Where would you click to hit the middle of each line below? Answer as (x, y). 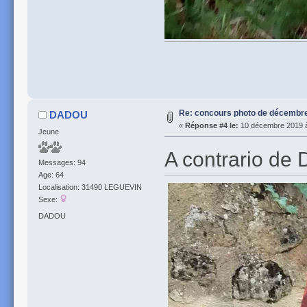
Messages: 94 (62, 163)
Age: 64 (51, 175)
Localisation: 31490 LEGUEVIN (90, 187)
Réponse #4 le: (211, 126)
